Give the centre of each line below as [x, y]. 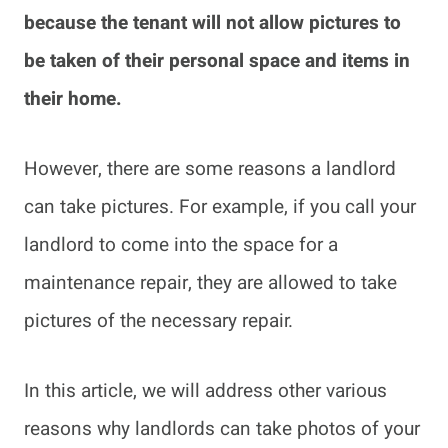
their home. [75, 99]
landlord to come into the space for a [181, 245]
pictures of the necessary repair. [158, 321]
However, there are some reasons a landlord [210, 169]
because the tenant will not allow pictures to [212, 23]
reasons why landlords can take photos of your [222, 429]
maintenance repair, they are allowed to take [210, 283]
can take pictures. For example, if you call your [220, 207]
